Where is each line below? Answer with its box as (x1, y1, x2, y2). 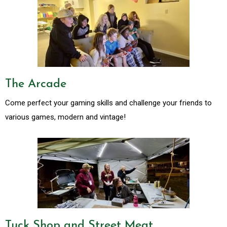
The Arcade (5, 78, 66, 91)
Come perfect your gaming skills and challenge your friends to (5, 98, 212, 108)
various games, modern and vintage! (5, 112, 126, 122)
